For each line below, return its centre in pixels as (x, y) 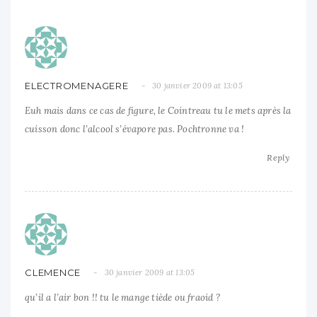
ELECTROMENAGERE (77, 85)
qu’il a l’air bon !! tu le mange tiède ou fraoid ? (122, 297)
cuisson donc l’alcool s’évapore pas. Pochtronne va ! (135, 129)
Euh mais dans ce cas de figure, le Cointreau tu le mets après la (158, 110)
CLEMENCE (53, 272)
